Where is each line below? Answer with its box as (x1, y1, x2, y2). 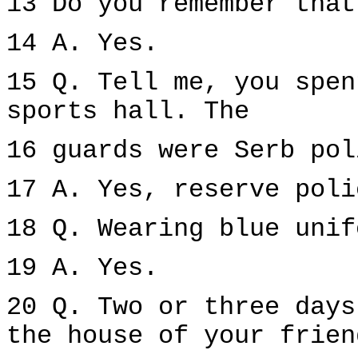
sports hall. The (6, 97, 249, 126)
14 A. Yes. (6, 30, 158, 58)
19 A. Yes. (6, 254, 158, 283)
